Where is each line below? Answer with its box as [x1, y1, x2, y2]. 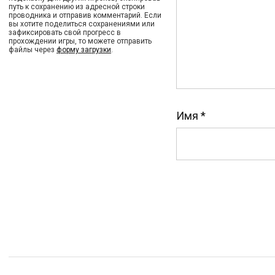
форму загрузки [56, 45, 111, 54]
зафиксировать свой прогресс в [9, 28, 121, 37]
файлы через [9, 45, 56, 54]
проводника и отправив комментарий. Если [9, 11, 161, 20]
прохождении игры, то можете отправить [9, 37, 152, 45]
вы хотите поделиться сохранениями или [9, 20, 155, 28]
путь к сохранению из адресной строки [9, 2, 145, 11]
